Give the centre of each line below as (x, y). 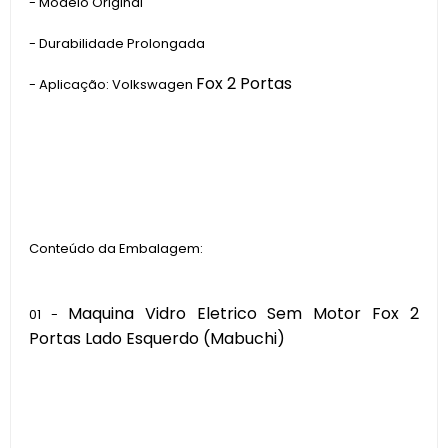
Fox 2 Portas (244, 83)
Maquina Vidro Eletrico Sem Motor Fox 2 (243, 313)
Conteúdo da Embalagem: (117, 248)
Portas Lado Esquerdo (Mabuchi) (157, 338)
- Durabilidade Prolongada (117, 43)
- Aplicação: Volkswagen (112, 84)
